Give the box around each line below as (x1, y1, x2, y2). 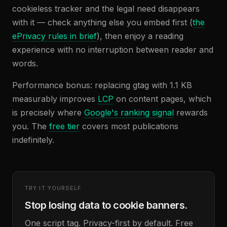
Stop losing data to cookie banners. (25, 199, 187, 211)
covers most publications (80, 121, 178, 131)
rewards (174, 107, 208, 118)
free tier (49, 121, 80, 131)
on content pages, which (113, 94, 211, 104)
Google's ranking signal (84, 107, 174, 118)
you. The (12, 121, 49, 131)
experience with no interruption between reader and (12, 45, 213, 55)
